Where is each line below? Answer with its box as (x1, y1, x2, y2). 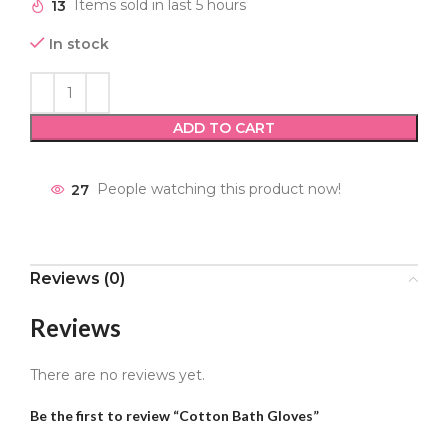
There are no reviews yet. (30, 366, 205, 385)
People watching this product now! (97, 180, 341, 199)
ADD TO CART (173, 119, 275, 138)
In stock (49, 35, 109, 54)
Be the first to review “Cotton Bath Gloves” (30, 407, 319, 425)
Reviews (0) (30, 269, 125, 289)
